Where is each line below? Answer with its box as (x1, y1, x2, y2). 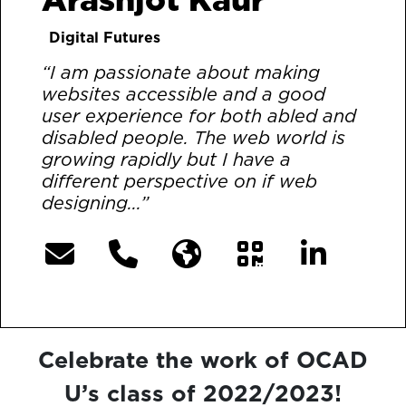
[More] (166, 194, 214, 215)
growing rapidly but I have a (42, 147, 291, 173)
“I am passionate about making (42, 60, 320, 86)
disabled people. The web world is (42, 125, 345, 151)
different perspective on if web (42, 169, 317, 195)
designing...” (42, 190, 154, 217)
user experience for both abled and (42, 103, 356, 130)
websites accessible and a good (42, 82, 325, 108)
